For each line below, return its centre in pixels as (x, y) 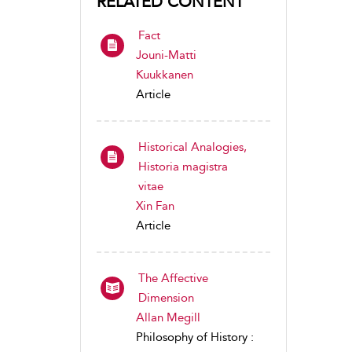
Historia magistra (183, 167)
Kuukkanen (165, 75)
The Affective (173, 278)
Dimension (166, 298)
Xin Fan (155, 206)
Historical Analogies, (192, 147)
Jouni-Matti (166, 55)
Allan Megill (168, 317)
